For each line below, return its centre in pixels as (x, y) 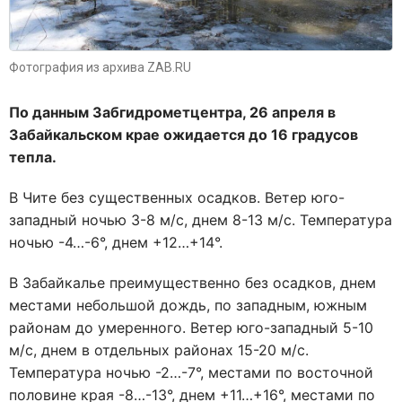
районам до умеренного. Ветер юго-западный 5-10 (191, 327)
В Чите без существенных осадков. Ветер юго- (177, 197)
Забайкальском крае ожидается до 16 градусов (184, 134)
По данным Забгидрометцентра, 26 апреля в (172, 112)
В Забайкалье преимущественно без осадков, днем (192, 282)
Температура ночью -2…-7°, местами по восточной (191, 372)
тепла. (33, 157)
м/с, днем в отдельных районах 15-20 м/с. (159, 350)
